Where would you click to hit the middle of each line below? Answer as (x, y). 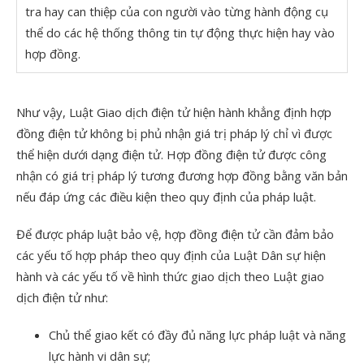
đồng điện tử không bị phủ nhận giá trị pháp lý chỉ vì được (174, 133)
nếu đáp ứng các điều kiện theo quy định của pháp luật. (166, 196)
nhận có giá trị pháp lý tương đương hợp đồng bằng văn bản (182, 175)
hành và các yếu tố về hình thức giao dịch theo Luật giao (170, 276)
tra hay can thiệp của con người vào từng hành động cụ (177, 11)
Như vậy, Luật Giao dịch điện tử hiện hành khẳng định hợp (174, 112)
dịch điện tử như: (62, 297)
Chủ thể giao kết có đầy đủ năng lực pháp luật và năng (197, 334)
